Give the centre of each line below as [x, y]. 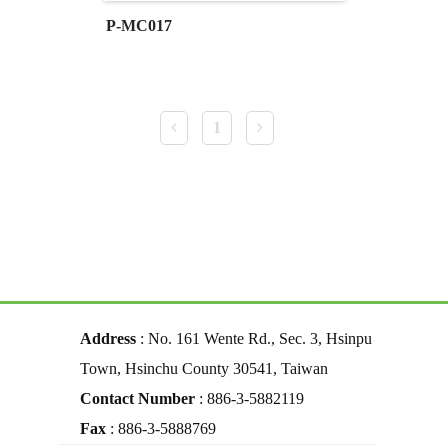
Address [108, 339]
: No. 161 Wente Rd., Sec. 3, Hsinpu [254, 339]
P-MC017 [138, 26]
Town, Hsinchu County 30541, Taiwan [204, 369]
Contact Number [139, 399]
